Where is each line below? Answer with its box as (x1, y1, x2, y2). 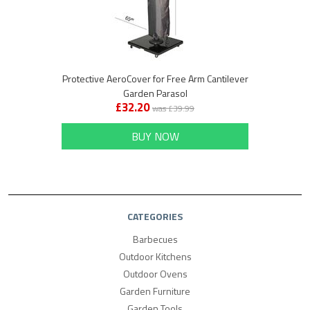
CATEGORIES (127, 209, 183, 224)
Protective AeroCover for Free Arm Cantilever (62, 71, 248, 86)
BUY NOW (131, 128, 179, 145)
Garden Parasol (122, 86, 188, 101)
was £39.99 (152, 102, 194, 116)
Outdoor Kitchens (118, 249, 192, 264)
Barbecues (132, 232, 178, 247)
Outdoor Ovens (122, 266, 188, 282)
